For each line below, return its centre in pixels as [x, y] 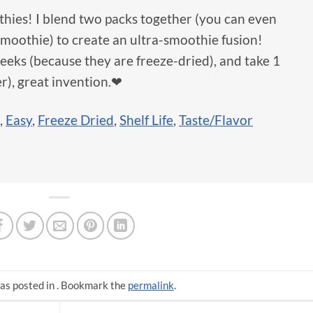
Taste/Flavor [216, 119]
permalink [151, 285]
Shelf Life [146, 119]
